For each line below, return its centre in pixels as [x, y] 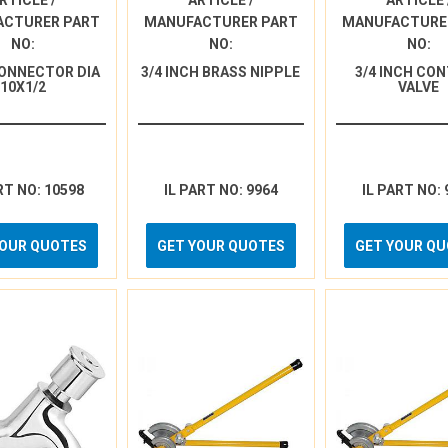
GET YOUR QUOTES [220, 246]
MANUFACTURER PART [220, 22]
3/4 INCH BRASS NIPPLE [221, 72]
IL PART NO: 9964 [220, 190]
